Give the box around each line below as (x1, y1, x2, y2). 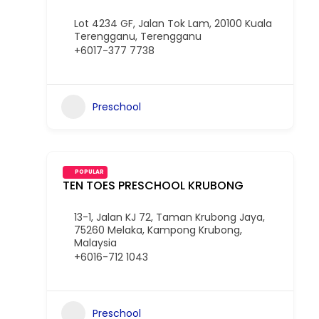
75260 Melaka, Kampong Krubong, (74, 223, 242, 237)
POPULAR (75, 168, 104, 176)
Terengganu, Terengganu (74, 29, 202, 43)
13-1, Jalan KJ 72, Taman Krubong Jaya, (74, 210, 265, 224)
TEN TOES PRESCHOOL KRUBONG (63, 177, 244, 194)
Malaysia (74, 236, 117, 250)
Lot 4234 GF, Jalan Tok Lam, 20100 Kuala (74, 16, 272, 31)
